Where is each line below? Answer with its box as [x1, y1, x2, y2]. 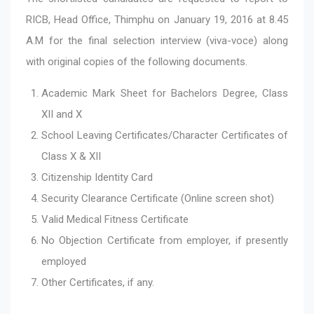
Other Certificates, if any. [41, 275, 157, 289]
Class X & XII [41, 149, 101, 163]
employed [41, 254, 86, 268]
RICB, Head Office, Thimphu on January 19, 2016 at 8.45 [26, 13, 288, 26]
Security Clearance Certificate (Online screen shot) [41, 191, 274, 205]
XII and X [41, 107, 82, 121]
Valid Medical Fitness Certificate [41, 212, 189, 226]
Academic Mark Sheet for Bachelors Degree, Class [41, 86, 288, 100]
